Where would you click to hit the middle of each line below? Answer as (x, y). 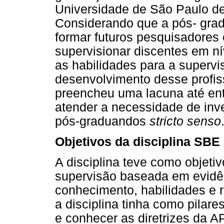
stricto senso (185, 121)
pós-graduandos (102, 121)
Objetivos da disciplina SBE (137, 142)
